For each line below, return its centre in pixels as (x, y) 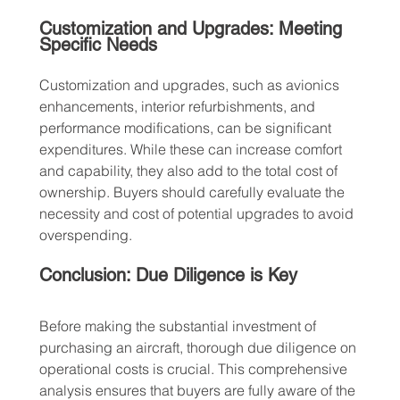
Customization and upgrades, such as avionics (191, 85)
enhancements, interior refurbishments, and (179, 107)
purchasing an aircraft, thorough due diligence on (199, 348)
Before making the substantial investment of (179, 326)
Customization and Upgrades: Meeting (193, 29)
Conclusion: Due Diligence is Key (168, 275)
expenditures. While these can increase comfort (192, 150)
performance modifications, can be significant (187, 128)
